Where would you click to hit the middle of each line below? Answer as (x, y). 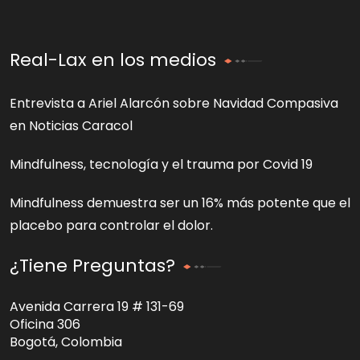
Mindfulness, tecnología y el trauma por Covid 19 (161, 165)
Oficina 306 (45, 325)
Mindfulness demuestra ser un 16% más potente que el (180, 203)
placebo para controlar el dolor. (111, 226)
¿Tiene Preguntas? (92, 266)
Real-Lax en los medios (113, 60)
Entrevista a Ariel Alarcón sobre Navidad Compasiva (174, 104)
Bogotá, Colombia (66, 342)
